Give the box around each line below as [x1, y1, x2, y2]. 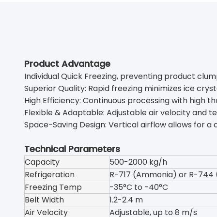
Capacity [25, 156, 60, 168]
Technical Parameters [24, 143, 120, 155]
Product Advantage [24, 58, 110, 70]
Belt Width [25, 194, 64, 205]
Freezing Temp [25, 182, 82, 193]
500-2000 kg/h [109, 156, 167, 168]
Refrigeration [25, 169, 75, 180]
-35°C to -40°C [109, 182, 168, 193]
